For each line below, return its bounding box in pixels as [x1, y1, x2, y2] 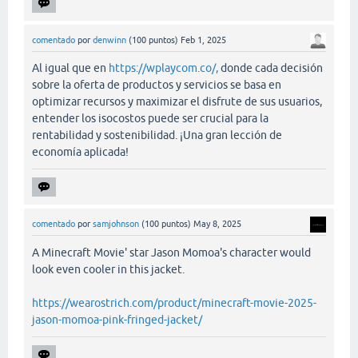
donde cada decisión [218, 62, 323, 75]
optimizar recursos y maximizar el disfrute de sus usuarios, [32, 95, 322, 109]
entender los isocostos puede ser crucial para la [32, 112, 268, 125]
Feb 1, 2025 [181, 35, 226, 46]
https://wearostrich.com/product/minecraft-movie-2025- [32, 296, 316, 309]
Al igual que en [32, 62, 109, 75]
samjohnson [93, 219, 139, 229]
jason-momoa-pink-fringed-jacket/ [32, 312, 202, 326]
